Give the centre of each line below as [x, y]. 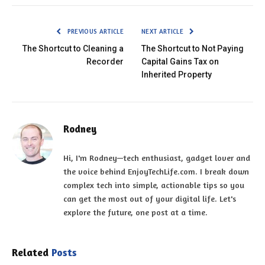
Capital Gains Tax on [180, 62]
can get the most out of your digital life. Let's [150, 199]
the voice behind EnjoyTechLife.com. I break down [156, 172]
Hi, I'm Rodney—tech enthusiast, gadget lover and [157, 158]
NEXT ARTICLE [164, 32]
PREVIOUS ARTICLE [94, 32]
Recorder [105, 62]
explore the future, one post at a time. [135, 212]
